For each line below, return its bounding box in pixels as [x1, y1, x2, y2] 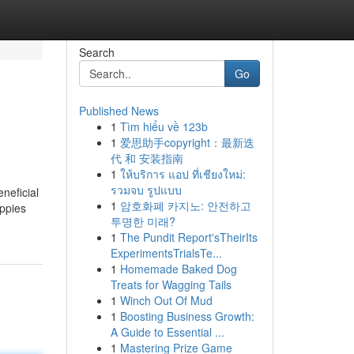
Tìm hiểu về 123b [119, 119, 208, 134]
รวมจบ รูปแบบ [110, 182, 182, 198]
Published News [78, 103, 159, 119]
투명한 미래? [110, 213, 175, 229]
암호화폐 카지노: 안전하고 [119, 198, 251, 213]
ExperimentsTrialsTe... [110, 245, 222, 261]
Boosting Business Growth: [119, 308, 254, 324]
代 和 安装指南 [110, 150, 183, 166]
